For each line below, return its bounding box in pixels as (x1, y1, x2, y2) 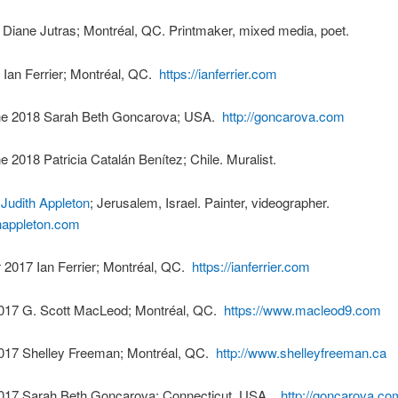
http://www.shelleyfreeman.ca (215, 342, 386, 362)
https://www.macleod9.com (223, 299, 381, 319)
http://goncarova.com (221, 107, 345, 126)
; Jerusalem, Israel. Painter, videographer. (89, 192, 330, 211)
